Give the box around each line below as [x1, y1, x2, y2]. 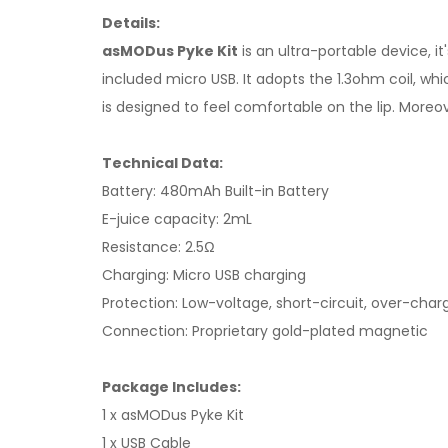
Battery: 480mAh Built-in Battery [102, 181, 329, 201]
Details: [102, 13, 160, 33]
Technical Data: [102, 153, 223, 173]
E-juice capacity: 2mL [102, 209, 252, 229]
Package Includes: [102, 377, 241, 397]
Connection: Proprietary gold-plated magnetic [102, 321, 428, 341]
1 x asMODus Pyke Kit [102, 405, 244, 425]
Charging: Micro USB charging [102, 265, 306, 285]
